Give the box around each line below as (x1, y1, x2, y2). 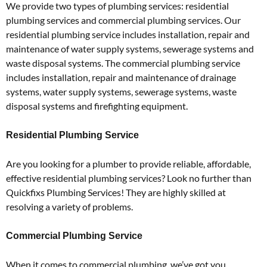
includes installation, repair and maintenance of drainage (6, 71, 236, 83)
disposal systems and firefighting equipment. (6, 100, 188, 111)
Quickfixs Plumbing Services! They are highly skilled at (6, 186, 226, 198)
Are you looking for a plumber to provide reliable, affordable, (6, 157, 251, 169)
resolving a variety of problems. (6, 200, 133, 212)
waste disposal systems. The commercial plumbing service (6, 57, 240, 69)
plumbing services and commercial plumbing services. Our (6, 14, 241, 26)
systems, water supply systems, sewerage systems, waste (6, 85, 237, 97)
